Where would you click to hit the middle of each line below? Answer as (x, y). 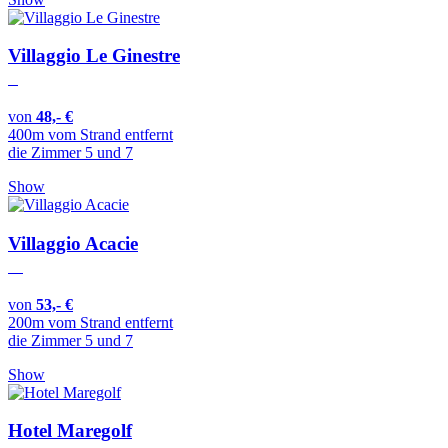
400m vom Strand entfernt (90, 135)
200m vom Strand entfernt (90, 322)
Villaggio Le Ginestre (94, 56)
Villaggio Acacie (73, 243)
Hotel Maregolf (70, 431)
